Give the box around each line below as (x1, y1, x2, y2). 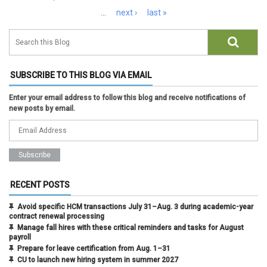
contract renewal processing (9, 212, 104, 221)
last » (147, 8, 167, 18)
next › (116, 8, 137, 18)
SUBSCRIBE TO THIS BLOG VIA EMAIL (10, 70, 151, 80)
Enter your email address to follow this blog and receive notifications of (9, 94, 246, 103)
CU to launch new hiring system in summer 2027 (17, 256, 178, 265)
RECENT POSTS (10, 180, 70, 190)
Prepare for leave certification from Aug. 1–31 (17, 244, 170, 253)
